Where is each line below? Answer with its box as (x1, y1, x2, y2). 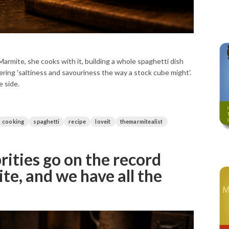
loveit (95, 118, 111, 125)
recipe (68, 118, 86, 125)
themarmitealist (120, 118, 163, 125)
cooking (2, 118, 25, 125)
